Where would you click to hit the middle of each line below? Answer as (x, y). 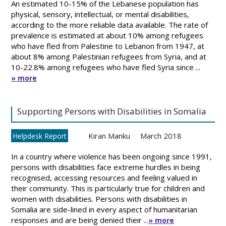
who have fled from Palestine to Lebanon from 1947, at (108, 46)
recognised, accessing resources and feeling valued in (104, 178)
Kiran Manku (109, 136)
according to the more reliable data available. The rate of (110, 25)
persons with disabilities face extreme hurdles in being (106, 167)
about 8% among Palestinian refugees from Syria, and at (109, 56)
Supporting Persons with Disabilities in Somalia (112, 111)
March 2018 (161, 136)
